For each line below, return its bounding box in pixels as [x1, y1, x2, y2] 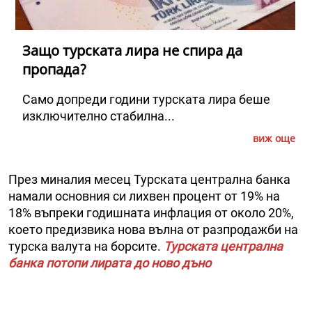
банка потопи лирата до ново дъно [8, 256, 211, 271]
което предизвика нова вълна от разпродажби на [8, 222, 298, 237]
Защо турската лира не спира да [22, 41, 242, 61]
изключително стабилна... [22, 109, 175, 124]
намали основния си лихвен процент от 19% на [8, 189, 280, 204]
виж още [253, 132, 296, 146]
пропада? [22, 60, 86, 79]
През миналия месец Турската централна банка [8, 172, 290, 187]
